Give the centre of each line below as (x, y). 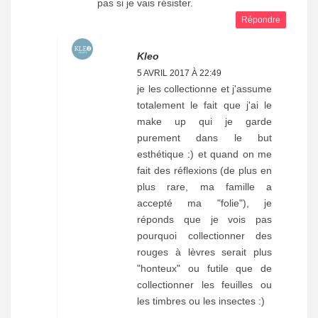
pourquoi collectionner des (204, 236)
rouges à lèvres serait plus (204, 252)
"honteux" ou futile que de (204, 269)
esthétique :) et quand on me (204, 154)
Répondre (261, 20)
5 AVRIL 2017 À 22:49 (179, 73)
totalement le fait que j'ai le (204, 105)
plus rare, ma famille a (204, 187)
